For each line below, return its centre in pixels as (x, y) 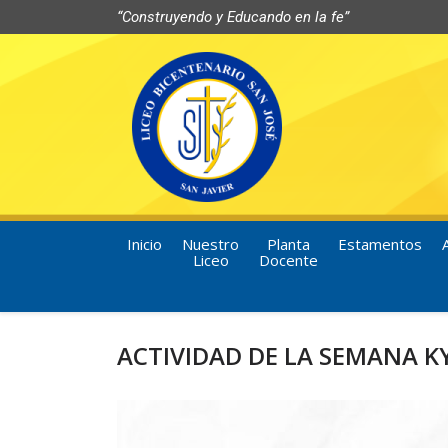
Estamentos (380, 244)
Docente (288, 260)
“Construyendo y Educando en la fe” (233, 17)
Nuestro (210, 244)
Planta (288, 244)
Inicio (144, 244)
